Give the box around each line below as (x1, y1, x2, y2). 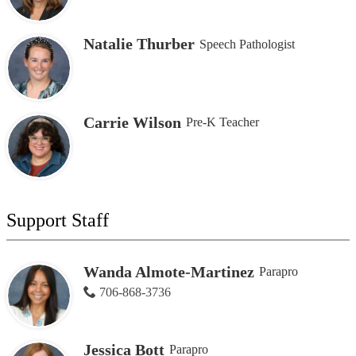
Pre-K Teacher (185, 115, 259, 130)
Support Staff (6, 209, 109, 230)
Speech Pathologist (199, 37, 295, 51)
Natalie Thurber (83, 35, 195, 53)
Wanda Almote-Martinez (83, 262, 254, 281)
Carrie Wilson (83, 113, 181, 131)
